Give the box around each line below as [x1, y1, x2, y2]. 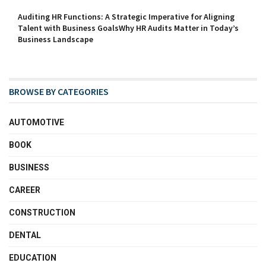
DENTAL [9, 230, 41, 240]
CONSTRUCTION [9, 208, 75, 218]
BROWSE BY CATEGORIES [9, 85, 109, 98]
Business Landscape [18, 34, 93, 45]
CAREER [9, 185, 40, 195]
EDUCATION [9, 253, 56, 263]
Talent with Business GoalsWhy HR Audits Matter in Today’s [18, 23, 239, 34]
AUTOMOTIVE [9, 118, 64, 128]
